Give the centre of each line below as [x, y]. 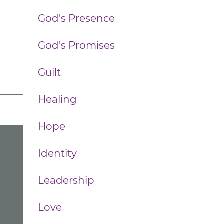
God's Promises [76, 45]
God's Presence [76, 18]
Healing [57, 99]
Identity [57, 153]
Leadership [66, 180]
